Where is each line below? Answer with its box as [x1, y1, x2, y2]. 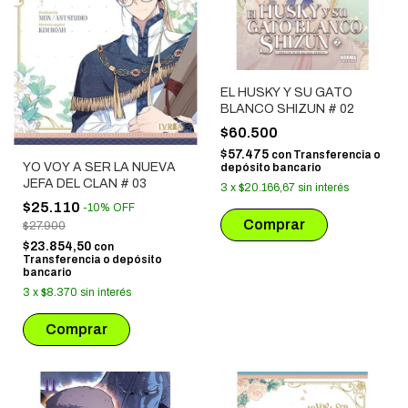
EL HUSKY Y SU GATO [219, 85, 352, 99]
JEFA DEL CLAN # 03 [23, 177, 147, 191]
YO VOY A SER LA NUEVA [23, 160, 176, 175]
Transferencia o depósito [23, 253, 162, 267]
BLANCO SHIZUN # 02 [219, 101, 354, 116]
